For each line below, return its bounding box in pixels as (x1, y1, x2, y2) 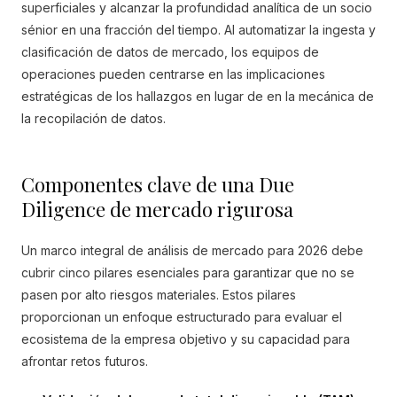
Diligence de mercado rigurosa (21, 196, 293, 222)
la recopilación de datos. (21, 111, 166, 126)
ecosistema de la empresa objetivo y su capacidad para (21, 331, 350, 346)
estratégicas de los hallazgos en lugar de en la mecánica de (21, 89, 374, 104)
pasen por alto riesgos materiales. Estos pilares (21, 287, 296, 302)
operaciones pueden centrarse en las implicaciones (21, 66, 325, 82)
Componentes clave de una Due (21, 171, 294, 198)
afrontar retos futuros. (21, 354, 148, 369)
